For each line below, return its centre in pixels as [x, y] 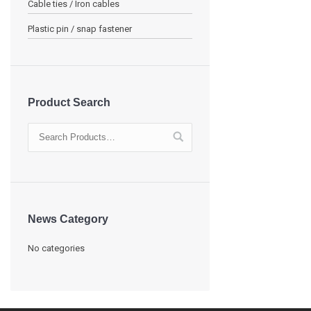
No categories [56, 248]
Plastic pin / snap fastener [80, 28]
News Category [68, 219]
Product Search [69, 102]
